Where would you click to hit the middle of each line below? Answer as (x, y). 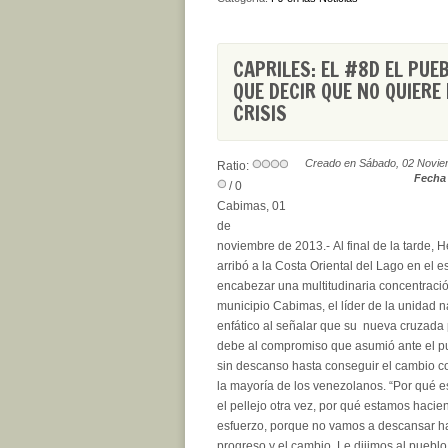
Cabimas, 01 (251, 206)
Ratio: (234, 166)
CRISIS (260, 113)
